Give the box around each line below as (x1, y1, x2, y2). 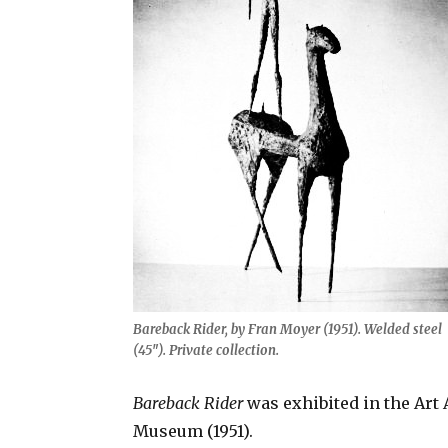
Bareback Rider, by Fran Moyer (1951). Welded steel (133, 321, 443, 338)
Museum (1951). (133, 421, 254, 441)
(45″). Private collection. (133, 342, 280, 359)
